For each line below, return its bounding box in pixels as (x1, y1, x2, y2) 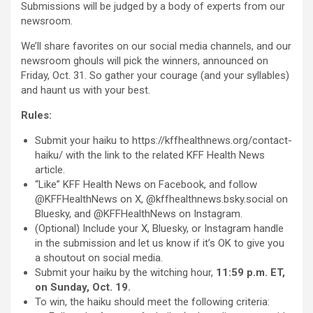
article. (35, 163, 65, 177)
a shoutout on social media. (35, 252, 163, 265)
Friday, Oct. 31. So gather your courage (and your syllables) (21, 69, 289, 82)
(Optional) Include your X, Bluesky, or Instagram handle (35, 222, 284, 235)
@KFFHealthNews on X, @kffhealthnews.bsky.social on (35, 193, 288, 206)
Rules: (21, 109, 52, 122)
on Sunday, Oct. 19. (35, 281, 131, 294)
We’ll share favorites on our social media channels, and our (21, 40, 291, 53)
